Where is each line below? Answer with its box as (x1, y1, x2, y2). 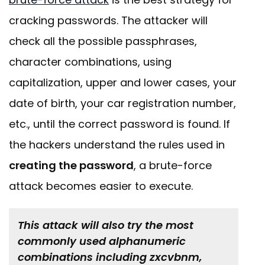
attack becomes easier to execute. (9, 179, 193, 194)
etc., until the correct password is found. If (9, 117, 230, 132)
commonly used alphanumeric (18, 234, 186, 249)
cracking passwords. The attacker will (9, 13, 208, 28)
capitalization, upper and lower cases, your (9, 75, 237, 91)
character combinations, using (9, 54, 172, 70)
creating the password (9, 158, 134, 173)
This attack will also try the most (18, 218, 193, 233)
